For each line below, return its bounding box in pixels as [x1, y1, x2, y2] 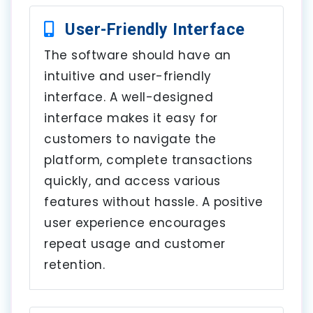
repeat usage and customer [44, 235, 226, 252]
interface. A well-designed [44, 88, 213, 105]
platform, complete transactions [44, 151, 253, 168]
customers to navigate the [44, 130, 217, 147]
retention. [44, 256, 105, 273]
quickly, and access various [44, 172, 221, 189]
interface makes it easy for [44, 109, 218, 126]
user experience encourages [44, 214, 226, 231]
